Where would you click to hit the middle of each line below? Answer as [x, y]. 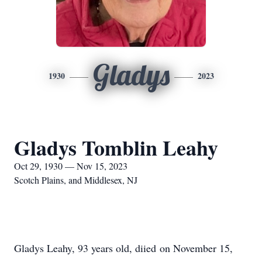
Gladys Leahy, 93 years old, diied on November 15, [123, 248]
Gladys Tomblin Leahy [116, 147]
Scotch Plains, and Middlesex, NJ [76, 180]
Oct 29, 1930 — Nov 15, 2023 [71, 166]
